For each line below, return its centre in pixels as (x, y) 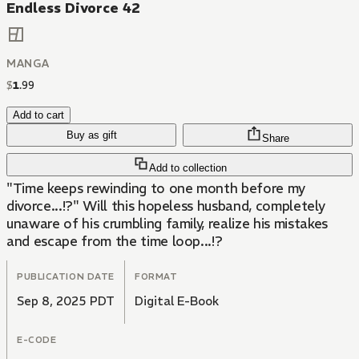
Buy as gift (91, 135)
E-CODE (37, 340)
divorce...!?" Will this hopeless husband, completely (166, 206)
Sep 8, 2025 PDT (66, 301)
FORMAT (156, 277)
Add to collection (188, 168)
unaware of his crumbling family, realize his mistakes (167, 224)
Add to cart (38, 115)
